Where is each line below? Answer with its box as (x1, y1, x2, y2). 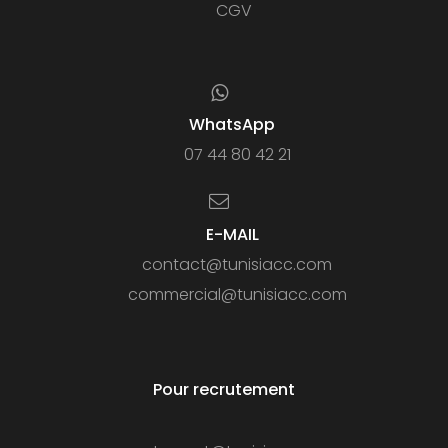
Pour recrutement (153, 378, 295, 402)
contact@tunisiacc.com (142, 253, 332, 277)
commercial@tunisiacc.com (127, 283, 347, 307)
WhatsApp (189, 113, 275, 137)
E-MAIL (205, 223, 259, 247)
